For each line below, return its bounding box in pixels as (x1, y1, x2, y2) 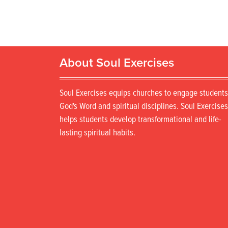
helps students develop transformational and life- (60, 113, 221, 126)
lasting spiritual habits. (60, 127, 135, 139)
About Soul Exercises (60, 55, 174, 70)
